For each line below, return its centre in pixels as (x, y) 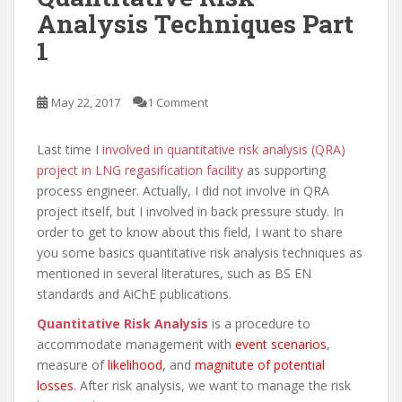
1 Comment (178, 102)
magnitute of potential (260, 364)
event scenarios (281, 344)
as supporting (284, 170)
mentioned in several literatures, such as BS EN (174, 273)
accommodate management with (136, 344)
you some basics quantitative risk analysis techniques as (200, 252)
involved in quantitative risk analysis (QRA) (222, 149)
